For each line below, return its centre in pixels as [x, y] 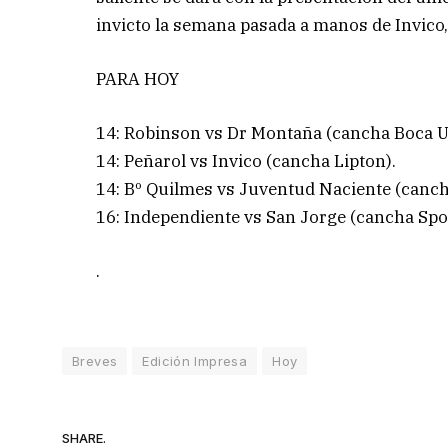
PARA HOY [138, 79]
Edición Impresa [195, 360]
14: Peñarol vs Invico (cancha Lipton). [246, 161]
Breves [95, 360]
